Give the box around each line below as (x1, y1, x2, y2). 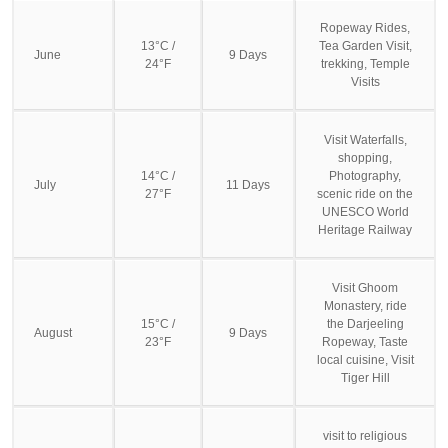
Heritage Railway (318, 222, 412, 237)
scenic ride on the (317, 186, 413, 201)
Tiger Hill (340, 370, 390, 385)
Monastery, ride (323, 298, 407, 313)
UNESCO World (321, 204, 409, 219)
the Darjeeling (326, 316, 404, 331)
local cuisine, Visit (316, 352, 414, 367)
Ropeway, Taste (322, 334, 408, 349)
